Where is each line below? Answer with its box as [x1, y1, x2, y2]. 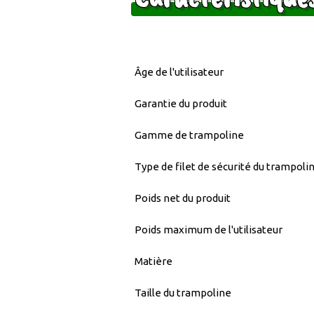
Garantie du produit [135, 97, 227, 109]
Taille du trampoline [135, 286, 231, 299]
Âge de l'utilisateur [135, 65, 224, 78]
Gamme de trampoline [135, 128, 244, 141]
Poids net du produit [135, 191, 231, 204]
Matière [135, 254, 172, 267]
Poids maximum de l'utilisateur [135, 223, 282, 235]
